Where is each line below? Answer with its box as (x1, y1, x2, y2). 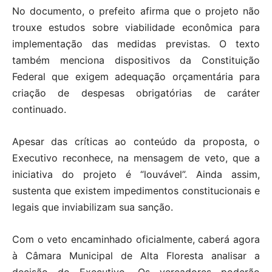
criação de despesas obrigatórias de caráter (12, 87, 260, 100)
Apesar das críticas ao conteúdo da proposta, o (12, 135, 260, 148)
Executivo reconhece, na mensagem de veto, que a (12, 152, 260, 165)
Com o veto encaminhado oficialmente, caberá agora (12, 233, 260, 246)
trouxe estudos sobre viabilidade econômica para (12, 21, 260, 34)
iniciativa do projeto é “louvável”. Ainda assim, (12, 168, 260, 181)
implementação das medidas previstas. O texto (12, 38, 260, 50)
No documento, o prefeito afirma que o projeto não (12, 5, 260, 18)
